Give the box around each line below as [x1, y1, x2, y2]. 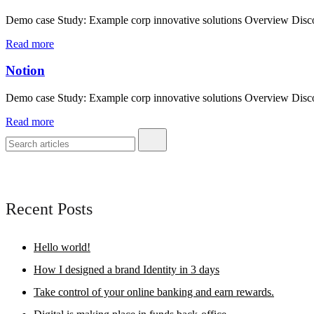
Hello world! [34, 240, 90, 253]
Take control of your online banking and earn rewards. [34, 285, 274, 298]
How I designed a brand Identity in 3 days [34, 263, 219, 275]
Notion [6, 63, 45, 78]
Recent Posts [6, 199, 93, 218]
